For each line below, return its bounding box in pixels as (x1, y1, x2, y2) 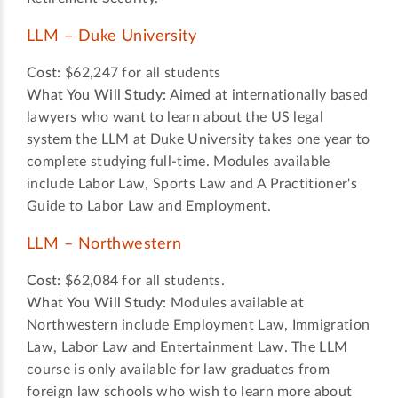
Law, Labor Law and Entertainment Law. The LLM (27, 340, 348, 355)
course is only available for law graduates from (27, 362, 330, 378)
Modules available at (166, 296, 305, 311)
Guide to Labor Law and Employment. (27, 199, 275, 214)
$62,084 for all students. (60, 274, 229, 289)
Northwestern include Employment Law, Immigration (27, 318, 370, 333)
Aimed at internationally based (166, 88, 369, 103)
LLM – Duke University (27, 28, 197, 45)
